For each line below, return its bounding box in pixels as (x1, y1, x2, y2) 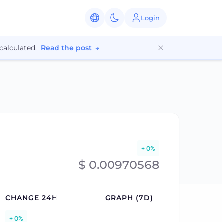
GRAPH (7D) (105, 193, 153, 202)
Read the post (41, 43, 92, 52)
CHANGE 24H (5, 193, 57, 202)
